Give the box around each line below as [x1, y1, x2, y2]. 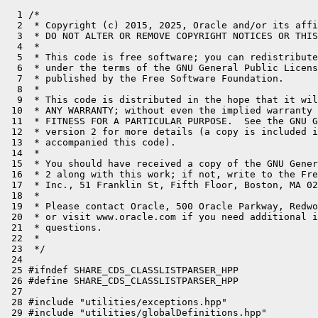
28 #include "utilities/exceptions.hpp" [6, 297, 227, 307]
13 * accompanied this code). [6, 137, 176, 148]
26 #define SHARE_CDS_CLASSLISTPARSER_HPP [6, 275, 238, 286]
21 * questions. [6, 222, 102, 233]
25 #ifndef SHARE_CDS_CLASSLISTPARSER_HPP [6, 265, 238, 275]
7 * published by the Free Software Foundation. [6, 73, 284, 84]
